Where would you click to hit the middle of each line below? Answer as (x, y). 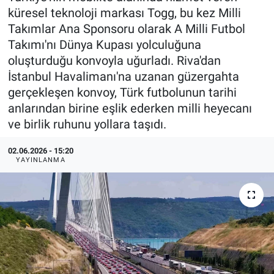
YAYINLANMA (40, 160)
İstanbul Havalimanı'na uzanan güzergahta (123, 76)
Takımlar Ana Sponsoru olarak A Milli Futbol (126, 28)
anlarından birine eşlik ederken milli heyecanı (130, 108)
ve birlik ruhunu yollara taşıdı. (87, 124)
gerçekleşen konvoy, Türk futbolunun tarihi (122, 92)
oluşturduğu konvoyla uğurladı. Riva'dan (114, 60)
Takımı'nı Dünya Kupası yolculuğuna (104, 44)
